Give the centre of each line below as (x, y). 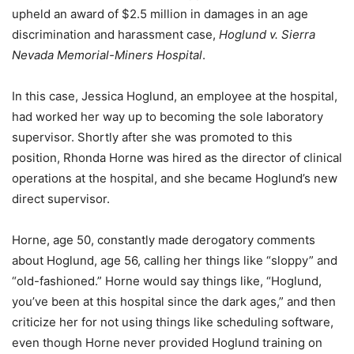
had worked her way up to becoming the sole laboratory (168, 117)
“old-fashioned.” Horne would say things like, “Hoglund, (167, 281)
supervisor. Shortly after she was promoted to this (152, 137)
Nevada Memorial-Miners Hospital (107, 55)
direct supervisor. (61, 199)
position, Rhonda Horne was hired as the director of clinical (177, 158)
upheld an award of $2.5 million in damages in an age (160, 14)
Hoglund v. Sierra (267, 34)
